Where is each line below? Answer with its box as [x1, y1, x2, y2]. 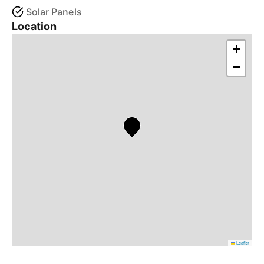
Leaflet [235, 239, 249, 246]
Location [12, 20, 57, 32]
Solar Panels [26, 6, 82, 18]
